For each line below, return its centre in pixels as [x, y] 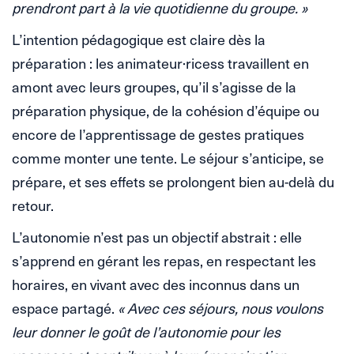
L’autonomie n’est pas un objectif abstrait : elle [157, 237]
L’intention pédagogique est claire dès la [139, 40]
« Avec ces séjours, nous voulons [220, 308]
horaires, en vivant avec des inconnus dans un [156, 284]
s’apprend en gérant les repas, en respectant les [164, 261]
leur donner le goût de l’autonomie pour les [146, 332]
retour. [33, 205]
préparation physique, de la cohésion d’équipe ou [166, 111]
